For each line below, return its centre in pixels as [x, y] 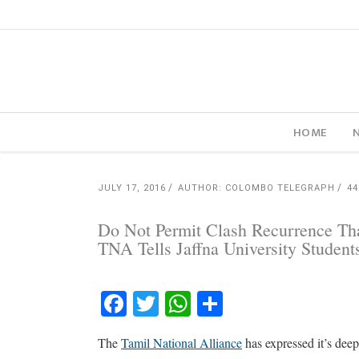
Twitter [204, 303]
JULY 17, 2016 [132, 188]
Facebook [183, 303]
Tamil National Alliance [182, 343]
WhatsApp [255, 303]
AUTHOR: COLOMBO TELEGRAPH [256, 188]
